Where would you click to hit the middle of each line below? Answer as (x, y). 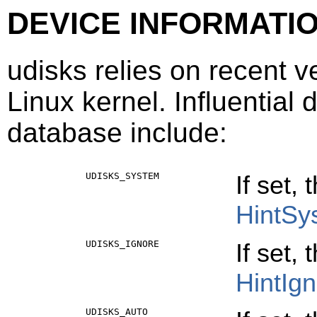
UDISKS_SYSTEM (122, 175)
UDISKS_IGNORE (122, 243)
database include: (117, 132)
